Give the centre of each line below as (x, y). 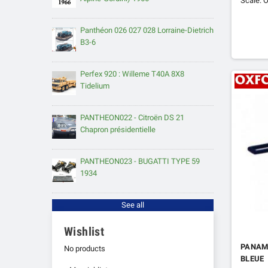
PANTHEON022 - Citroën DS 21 (132, 118)
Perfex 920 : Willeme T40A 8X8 (132, 74)
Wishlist (84, 232)
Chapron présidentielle (118, 130)
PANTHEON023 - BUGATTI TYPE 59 (140, 162)
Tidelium (95, 86)
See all (133, 205)
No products (85, 249)
